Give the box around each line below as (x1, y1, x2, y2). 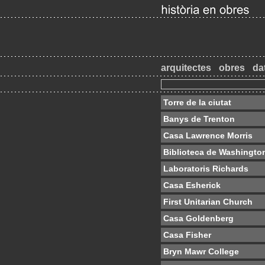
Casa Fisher (163, 230, 211, 240)
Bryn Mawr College (163, 247, 239, 256)
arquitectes (161, 63, 211, 73)
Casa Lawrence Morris (163, 131, 253, 140)
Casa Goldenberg (163, 214, 234, 223)
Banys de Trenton (163, 114, 235, 124)
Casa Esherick (163, 180, 221, 190)
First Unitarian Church (163, 197, 253, 206)
